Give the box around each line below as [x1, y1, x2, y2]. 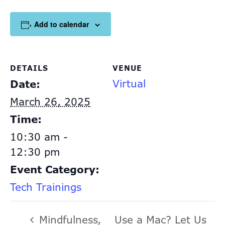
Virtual [113, 77, 146, 90]
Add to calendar [34, 19, 89, 29]
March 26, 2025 [10, 95, 90, 108]
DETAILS [10, 63, 48, 73]
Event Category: [10, 163, 99, 176]
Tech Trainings [10, 180, 81, 194]
